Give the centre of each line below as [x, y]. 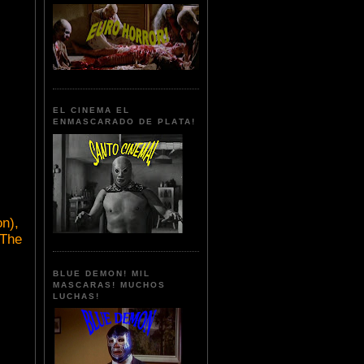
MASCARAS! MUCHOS [110, 284]
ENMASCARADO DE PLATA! [124, 122]
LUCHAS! [77, 296]
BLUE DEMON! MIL [102, 273]
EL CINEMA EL [92, 110]
